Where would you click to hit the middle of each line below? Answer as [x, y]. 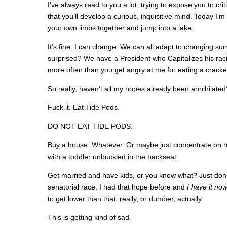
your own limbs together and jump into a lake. [121, 28]
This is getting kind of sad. [89, 217]
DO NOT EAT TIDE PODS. [90, 126]
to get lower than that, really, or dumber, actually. [125, 199]
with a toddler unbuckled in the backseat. [113, 157]
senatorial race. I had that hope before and [117, 187]
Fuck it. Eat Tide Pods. [84, 107]
